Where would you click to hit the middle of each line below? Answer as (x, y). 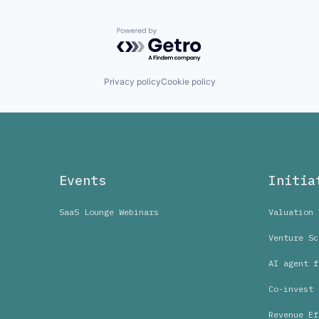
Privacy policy (132, 82)
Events (82, 181)
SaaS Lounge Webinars (109, 212)
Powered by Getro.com (179, 34)
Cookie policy (188, 82)
